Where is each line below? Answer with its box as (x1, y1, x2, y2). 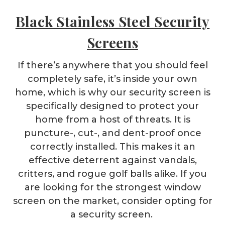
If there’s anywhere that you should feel (17, 59, 208, 71)
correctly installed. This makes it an (30, 141, 195, 152)
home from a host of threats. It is (35, 114, 190, 125)
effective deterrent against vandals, (28, 154, 197, 166)
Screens (87, 33, 138, 52)
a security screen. (70, 208, 155, 220)
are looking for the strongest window (24, 181, 201, 193)
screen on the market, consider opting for (13, 195, 212, 206)
